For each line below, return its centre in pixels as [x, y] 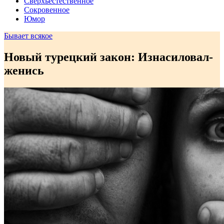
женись [24, 71]
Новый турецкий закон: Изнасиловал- [108, 57]
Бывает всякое [28, 36]
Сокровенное [47, 10]
